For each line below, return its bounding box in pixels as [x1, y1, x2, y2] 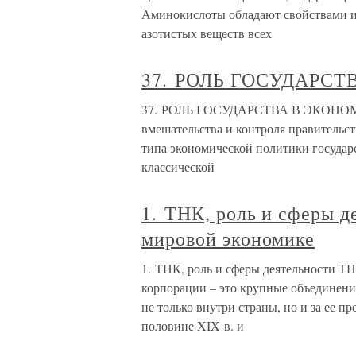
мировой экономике [141, 226, 315, 252]
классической [141, 158, 215, 176]
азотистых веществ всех [141, 25, 272, 42]
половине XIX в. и [141, 317, 244, 335]
